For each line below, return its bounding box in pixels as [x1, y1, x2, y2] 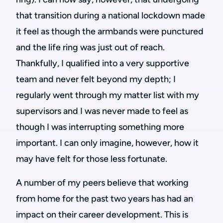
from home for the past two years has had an [16, 193, 193, 204]
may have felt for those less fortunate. [16, 153, 167, 164]
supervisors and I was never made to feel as [16, 106, 188, 116]
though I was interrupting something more [16, 121, 184, 132]
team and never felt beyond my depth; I [16, 74, 176, 85]
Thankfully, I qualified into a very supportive [16, 58, 189, 69]
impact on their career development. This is [16, 209, 188, 220]
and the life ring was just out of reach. [16, 42, 165, 53]
